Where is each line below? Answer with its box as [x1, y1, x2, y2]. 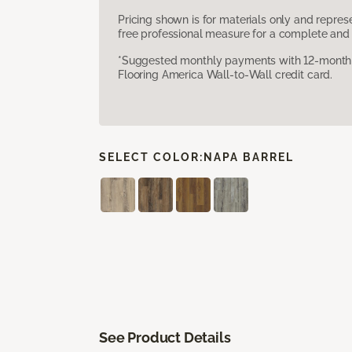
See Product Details [99, 328, 231, 346]
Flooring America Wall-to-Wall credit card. [118, 68, 333, 81]
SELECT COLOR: [99, 150, 203, 163]
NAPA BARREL [203, 150, 294, 163]
